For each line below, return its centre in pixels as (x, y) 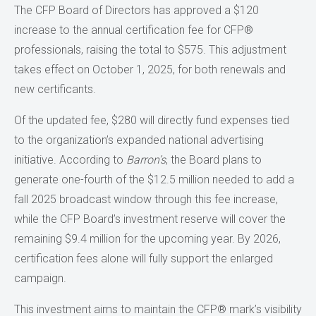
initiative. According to (70, 159)
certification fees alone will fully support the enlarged (144, 258)
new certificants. (55, 89)
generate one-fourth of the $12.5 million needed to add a (154, 179)
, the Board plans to (214, 159)
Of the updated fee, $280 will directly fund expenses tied (152, 120)
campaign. (40, 278)
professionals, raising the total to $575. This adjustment (150, 49)
